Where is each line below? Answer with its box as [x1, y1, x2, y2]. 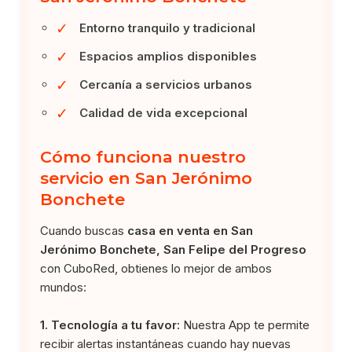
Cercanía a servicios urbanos [79, 76, 253, 92]
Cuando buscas [40, 222, 128, 238]
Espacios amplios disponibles [79, 48, 258, 64]
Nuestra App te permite [180, 317, 310, 332]
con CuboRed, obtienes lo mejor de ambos [40, 260, 273, 276]
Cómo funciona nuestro [40, 146, 247, 167]
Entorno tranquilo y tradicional [79, 20, 256, 35]
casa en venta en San [127, 222, 254, 238]
